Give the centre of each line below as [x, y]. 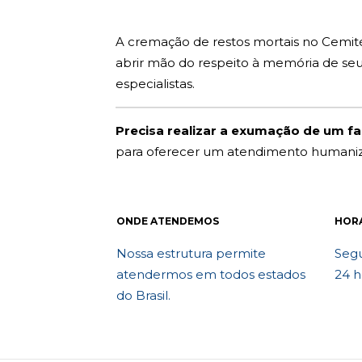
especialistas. [155, 84]
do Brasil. [143, 295]
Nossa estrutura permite [191, 253]
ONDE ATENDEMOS [168, 221]
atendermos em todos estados [211, 274]
